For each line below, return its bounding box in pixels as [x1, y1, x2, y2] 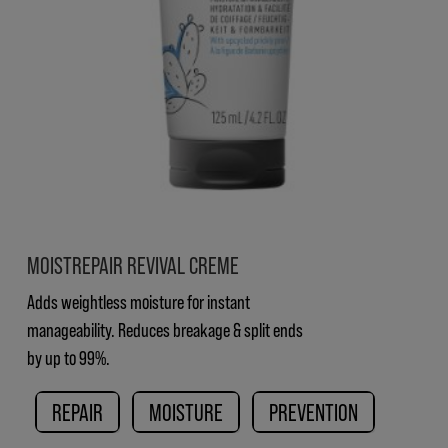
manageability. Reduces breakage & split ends [27, 316, 303, 341]
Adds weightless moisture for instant [27, 288, 250, 313]
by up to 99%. [27, 344, 110, 369]
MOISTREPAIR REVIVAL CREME [27, 249, 239, 279]
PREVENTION [269, 396, 358, 426]
